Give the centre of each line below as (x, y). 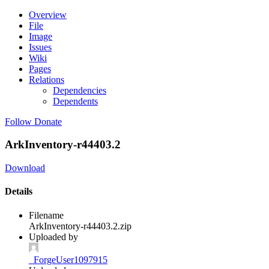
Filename (46, 215)
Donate (48, 121)
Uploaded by (53, 237)
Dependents (75, 101)
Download (25, 168)
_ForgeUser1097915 (68, 259)
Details (19, 192)
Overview (48, 14)
